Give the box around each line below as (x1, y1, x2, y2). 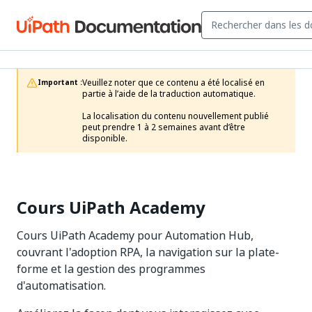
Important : (38, 77, 82, 88)
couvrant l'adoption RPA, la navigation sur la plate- (17, 244, 279, 260)
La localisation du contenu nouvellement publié (82, 110, 269, 123)
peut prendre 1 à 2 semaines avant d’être (82, 121, 245, 134)
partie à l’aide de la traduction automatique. (82, 88, 256, 100)
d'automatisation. (17, 277, 106, 294)
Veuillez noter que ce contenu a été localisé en (82, 77, 265, 89)
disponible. (82, 132, 127, 145)
